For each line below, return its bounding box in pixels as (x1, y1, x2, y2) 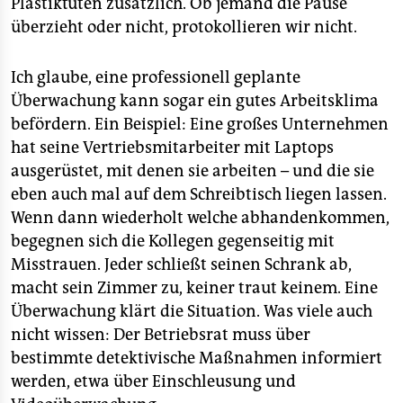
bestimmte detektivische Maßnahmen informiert (11, 348, 382, 368)
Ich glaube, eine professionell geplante (11, 67, 300, 87)
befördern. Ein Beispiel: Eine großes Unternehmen (11, 114, 389, 134)
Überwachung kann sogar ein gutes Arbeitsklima (11, 91, 379, 111)
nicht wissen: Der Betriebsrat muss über (11, 325, 310, 345)
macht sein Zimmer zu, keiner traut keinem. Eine (11, 278, 378, 298)
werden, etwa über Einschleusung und (11, 372, 296, 391)
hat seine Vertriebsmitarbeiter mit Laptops (11, 138, 334, 157)
